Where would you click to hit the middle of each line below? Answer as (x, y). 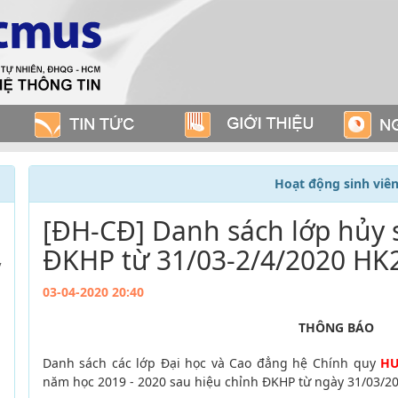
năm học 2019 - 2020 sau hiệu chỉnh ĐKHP (170, 382)
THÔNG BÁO (336, 327)
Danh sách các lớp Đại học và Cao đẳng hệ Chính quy (211, 363)
